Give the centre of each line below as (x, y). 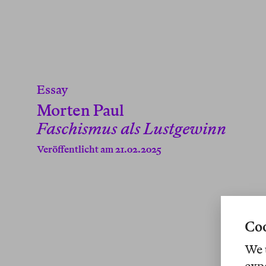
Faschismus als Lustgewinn (132, 129)
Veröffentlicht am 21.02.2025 (99, 150)
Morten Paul (80, 110)
